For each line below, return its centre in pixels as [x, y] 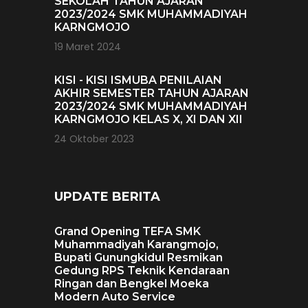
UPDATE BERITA [107, 197]
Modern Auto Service [115, 297]
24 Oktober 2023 [94, 139]
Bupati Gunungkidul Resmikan [139, 258]
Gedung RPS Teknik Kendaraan [142, 271]
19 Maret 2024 [88, 47]
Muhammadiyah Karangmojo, [136, 245]
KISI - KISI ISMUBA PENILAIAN [138, 80]
